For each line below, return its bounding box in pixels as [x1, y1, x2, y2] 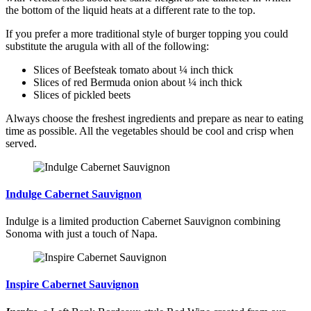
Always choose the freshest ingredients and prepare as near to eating [6, 112, 303, 124]
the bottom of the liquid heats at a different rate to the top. [6, 3, 255, 16]
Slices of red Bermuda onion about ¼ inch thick [33, 76, 242, 88]
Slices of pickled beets [33, 88, 131, 101]
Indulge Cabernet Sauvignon [6, 187, 142, 200]
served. [6, 137, 37, 149]
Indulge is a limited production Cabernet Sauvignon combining [6, 215, 280, 228]
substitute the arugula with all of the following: [6, 40, 209, 52]
